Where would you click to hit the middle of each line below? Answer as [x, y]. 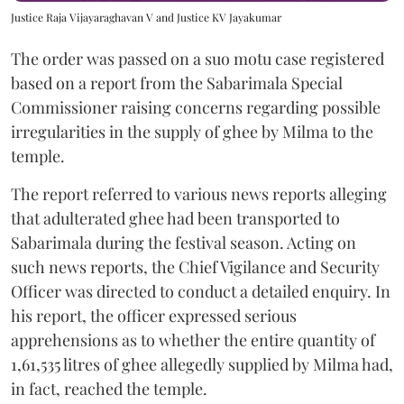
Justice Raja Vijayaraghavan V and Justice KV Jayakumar [146, 17]
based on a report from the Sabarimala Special [177, 83]
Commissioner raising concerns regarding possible [196, 107]
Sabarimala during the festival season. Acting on [184, 242]
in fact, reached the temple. [109, 388]
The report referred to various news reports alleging [199, 193]
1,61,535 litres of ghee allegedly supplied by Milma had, [202, 364]
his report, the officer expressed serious [154, 315]
